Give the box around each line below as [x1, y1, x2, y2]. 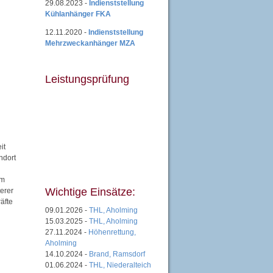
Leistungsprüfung [45, 73, 129, 85]
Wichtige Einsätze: [45, 186, 135, 198]
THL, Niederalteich [89, 260, 151, 269]
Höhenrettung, [88, 227, 136, 236]
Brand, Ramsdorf [89, 249, 145, 258]
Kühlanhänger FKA [45, 9, 111, 18]
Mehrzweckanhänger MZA [45, 38, 135, 48]
